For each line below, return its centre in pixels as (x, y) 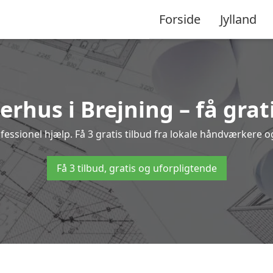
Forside (180, 19)
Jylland (238, 19)
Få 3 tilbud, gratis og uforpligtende (136, 168)
